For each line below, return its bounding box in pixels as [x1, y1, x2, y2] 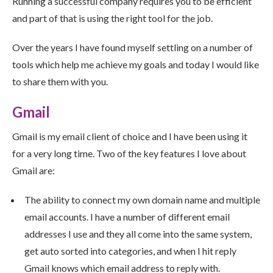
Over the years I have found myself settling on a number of [12, 41, 253, 54]
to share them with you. [12, 76, 108, 88]
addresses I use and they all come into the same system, [24, 228, 252, 240]
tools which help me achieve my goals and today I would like [12, 58, 259, 71]
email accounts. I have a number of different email [24, 211, 230, 223]
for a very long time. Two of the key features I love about [12, 147, 246, 160]
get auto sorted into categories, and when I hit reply [24, 245, 236, 257]
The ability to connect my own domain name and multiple [24, 194, 260, 206]
